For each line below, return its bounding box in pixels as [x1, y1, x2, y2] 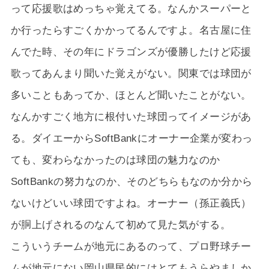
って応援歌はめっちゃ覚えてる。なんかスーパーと [10, 2, 252, 14]
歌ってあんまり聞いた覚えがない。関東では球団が [10, 67, 252, 79]
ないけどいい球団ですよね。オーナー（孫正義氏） [10, 196, 252, 209]
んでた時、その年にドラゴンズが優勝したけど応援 [10, 45, 252, 58]
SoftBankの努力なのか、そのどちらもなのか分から [10, 175, 253, 187]
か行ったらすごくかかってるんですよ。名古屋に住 [10, 23, 252, 36]
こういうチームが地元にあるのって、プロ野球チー [10, 240, 252, 252]
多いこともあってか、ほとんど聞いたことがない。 [10, 88, 252, 101]
